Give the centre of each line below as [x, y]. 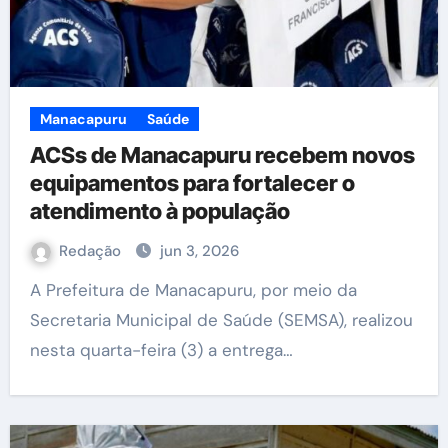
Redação [91, 251]
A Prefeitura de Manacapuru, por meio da [35, 290]
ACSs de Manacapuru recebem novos [222, 155]
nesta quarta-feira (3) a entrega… [161, 350]
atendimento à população [159, 211]
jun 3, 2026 [199, 251]
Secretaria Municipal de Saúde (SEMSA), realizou [221, 320]
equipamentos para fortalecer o [192, 183]
